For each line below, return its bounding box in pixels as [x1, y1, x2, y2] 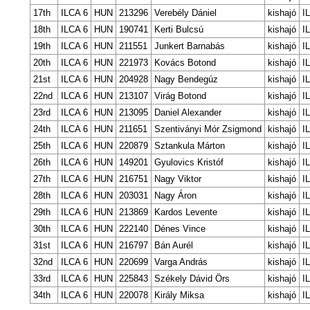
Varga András [154, 257, 208, 268]
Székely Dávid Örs [154, 273, 230, 284]
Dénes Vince [154, 224, 206, 235]
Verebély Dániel [154, 8, 217, 19]
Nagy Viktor [154, 174, 201, 185]
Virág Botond [154, 91, 206, 102]
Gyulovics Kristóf [154, 157, 224, 168]
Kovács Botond [154, 57, 216, 69]
